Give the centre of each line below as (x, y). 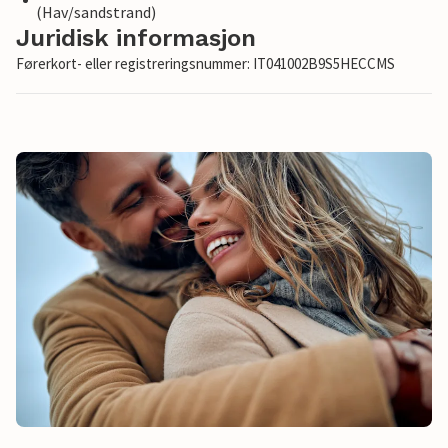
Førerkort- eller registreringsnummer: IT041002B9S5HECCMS (205, 64)
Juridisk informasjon (136, 38)
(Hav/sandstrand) (95, 12)
